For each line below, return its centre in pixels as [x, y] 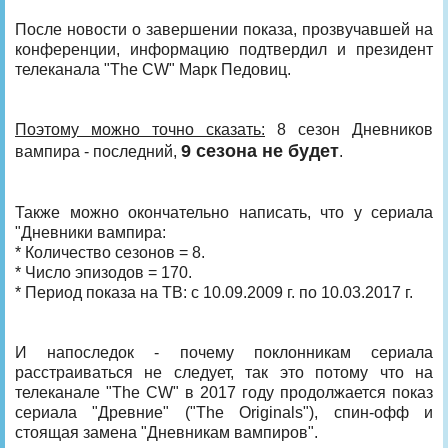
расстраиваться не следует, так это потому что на [224, 372]
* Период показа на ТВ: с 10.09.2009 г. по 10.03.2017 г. [214, 292]
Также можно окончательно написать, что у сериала [224, 212]
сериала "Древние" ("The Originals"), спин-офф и [224, 412]
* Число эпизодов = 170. [103, 272]
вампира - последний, [98, 151]
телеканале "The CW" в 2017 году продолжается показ [224, 392]
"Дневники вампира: [90, 232]
